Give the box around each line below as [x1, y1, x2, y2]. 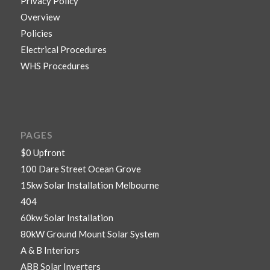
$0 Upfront [20, 147, 65, 159]
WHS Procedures [20, 60, 89, 72]
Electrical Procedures [20, 44, 107, 55]
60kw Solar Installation [20, 212, 113, 224]
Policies [20, 28, 52, 39]
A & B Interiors [20, 245, 80, 256]
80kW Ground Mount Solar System [20, 228, 159, 240]
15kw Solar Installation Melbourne [20, 180, 159, 191]
